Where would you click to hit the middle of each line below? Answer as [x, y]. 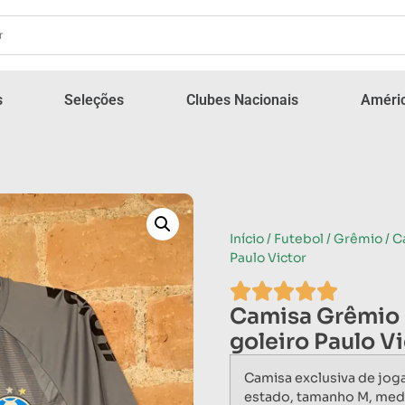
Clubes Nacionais [243, 99]
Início [247, 238]
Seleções [94, 99]
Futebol [299, 238]
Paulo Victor [268, 257]
